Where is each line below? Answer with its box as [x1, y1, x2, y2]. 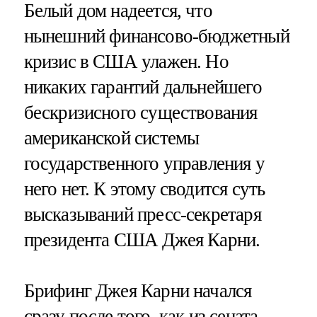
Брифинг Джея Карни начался [23, 279, 252, 301]
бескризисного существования [23, 101, 258, 123]
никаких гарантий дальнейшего [23, 76, 262, 98]
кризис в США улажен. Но [23, 50, 229, 72]
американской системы [23, 127, 200, 149]
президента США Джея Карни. [23, 229, 260, 250]
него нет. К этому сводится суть [23, 178, 265, 200]
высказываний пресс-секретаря [23, 203, 261, 225]
